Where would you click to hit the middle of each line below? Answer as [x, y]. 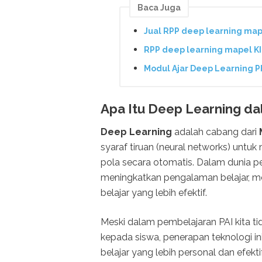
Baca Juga [159, 7]
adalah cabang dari [216, 132]
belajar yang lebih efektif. [154, 192]
